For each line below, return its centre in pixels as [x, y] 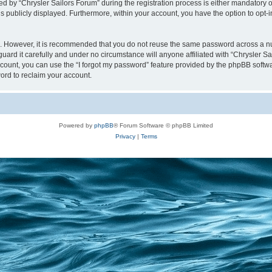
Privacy [125, 136]
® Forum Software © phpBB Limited [163, 125]
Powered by [76, 125]
